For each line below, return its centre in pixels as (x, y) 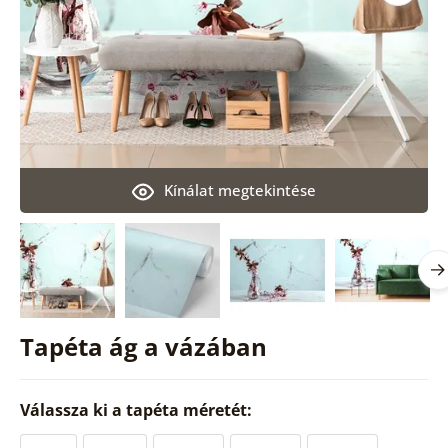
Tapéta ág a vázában (143, 346)
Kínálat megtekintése (239, 189)
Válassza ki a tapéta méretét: (137, 409)
